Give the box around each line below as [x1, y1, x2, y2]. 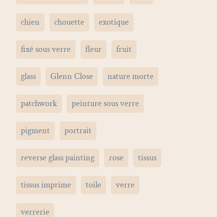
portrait [64, 125, 92, 136]
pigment [21, 125, 50, 136]
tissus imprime [21, 179, 72, 190]
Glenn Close [50, 71, 93, 82]
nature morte [108, 71, 154, 82]
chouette [54, 16, 85, 28]
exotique [99, 16, 129, 28]
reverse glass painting [21, 152, 95, 163]
